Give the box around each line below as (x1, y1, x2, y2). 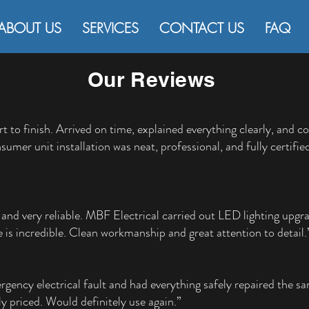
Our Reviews (88, 67, 216, 92)
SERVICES (82, 19, 139, 37)
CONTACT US (159, 19, 244, 37)
